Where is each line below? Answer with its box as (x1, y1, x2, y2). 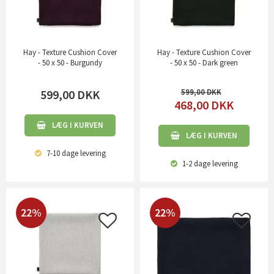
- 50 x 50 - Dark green (170, 57, 238, 68)
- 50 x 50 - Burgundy (38, 57, 102, 68)
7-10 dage (44, 147, 78, 158)
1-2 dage (180, 158, 210, 169)
